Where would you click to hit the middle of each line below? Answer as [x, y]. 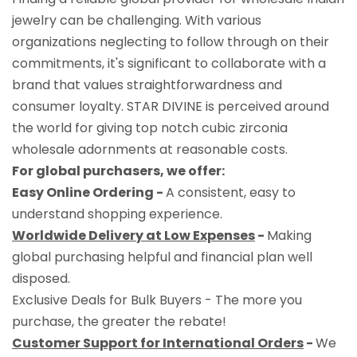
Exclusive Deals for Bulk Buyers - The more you [157, 300]
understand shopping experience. [117, 214]
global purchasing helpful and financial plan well [162, 257]
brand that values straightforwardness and [147, 84]
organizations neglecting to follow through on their [171, 41]
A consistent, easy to [231, 192]
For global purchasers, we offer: [118, 171]
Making [289, 235]
